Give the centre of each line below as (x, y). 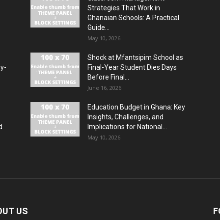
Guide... (98, 27)
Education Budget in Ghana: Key (136, 107)
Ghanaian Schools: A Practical (133, 18)
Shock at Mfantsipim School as (135, 57)
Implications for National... (127, 127)
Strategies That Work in (124, 8)
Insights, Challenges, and (125, 117)
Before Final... (108, 77)
